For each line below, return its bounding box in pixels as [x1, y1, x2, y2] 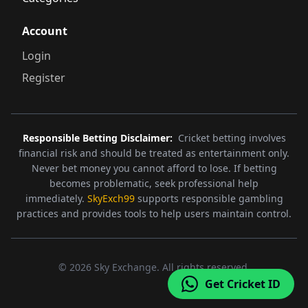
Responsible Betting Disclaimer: [22, 131, 173, 144]
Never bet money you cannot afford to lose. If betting [31, 161, 277, 175]
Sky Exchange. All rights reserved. [91, 260, 250, 274]
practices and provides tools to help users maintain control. [16, 206, 291, 220]
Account [22, 23, 67, 38]
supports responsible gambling [134, 191, 283, 205]
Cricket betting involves [172, 131, 286, 144]
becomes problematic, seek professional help [49, 176, 258, 190]
